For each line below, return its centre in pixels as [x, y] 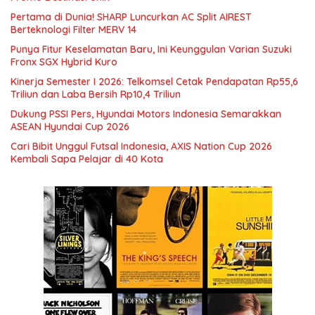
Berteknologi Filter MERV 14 [73, 30]
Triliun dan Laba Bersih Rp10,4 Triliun [96, 95]
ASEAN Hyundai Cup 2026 [70, 127]
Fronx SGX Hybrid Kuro [64, 62]
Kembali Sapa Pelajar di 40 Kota [87, 159]
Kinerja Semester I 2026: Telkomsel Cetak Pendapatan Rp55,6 [154, 82]
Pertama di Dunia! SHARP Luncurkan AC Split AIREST [131, 17]
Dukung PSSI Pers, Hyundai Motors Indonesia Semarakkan [146, 114]
